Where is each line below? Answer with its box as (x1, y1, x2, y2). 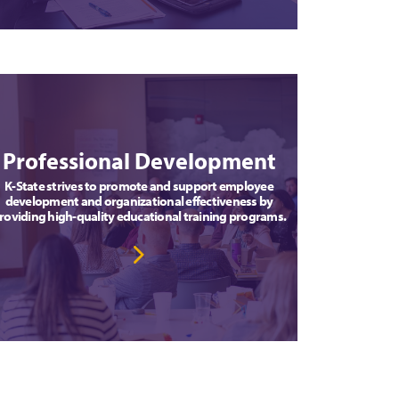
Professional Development (2, 146, 276, 176)
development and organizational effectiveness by (4, 192, 273, 210)
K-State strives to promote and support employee (4, 177, 273, 195)
